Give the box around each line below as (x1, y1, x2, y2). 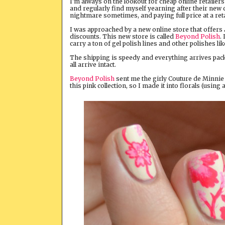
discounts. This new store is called (70, 32, 175, 40)
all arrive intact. (70, 60, 116, 68)
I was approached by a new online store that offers (70, 25, 224, 33)
